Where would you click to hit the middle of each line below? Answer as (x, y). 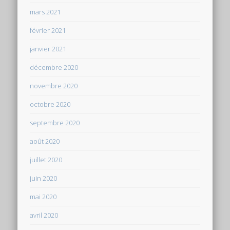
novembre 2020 (54, 85)
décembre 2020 (54, 67)
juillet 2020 (46, 159)
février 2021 (48, 30)
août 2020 (45, 141)
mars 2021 (45, 12)
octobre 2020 (50, 104)
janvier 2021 (48, 49)
